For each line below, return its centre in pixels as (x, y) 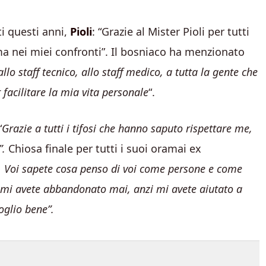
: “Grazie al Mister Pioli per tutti (171, 31)
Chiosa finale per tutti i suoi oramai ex (105, 148)
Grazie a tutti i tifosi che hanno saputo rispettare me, (127, 128)
